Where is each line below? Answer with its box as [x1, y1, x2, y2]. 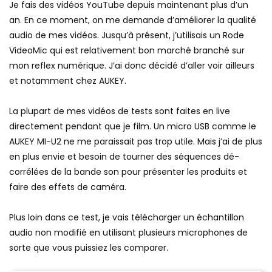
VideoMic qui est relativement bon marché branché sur [9, 44, 245, 56]
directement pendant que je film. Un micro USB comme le [9, 120, 256, 132]
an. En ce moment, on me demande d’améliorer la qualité [9, 14, 256, 26]
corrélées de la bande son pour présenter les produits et [9, 166, 247, 178]
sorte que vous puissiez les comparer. [9, 242, 168, 254]
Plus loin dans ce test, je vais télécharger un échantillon [9, 211, 244, 223]
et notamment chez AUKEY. [9, 75, 126, 87]
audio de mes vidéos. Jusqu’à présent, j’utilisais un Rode [9, 29, 244, 41]
